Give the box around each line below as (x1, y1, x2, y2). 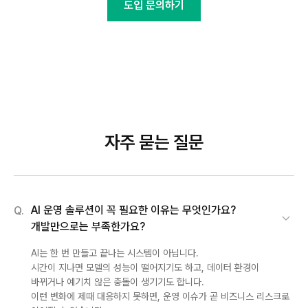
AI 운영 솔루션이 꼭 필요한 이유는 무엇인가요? (31, 203, 236, 217)
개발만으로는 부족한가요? (31, 219, 145, 233)
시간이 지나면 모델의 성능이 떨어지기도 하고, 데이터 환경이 (31, 261, 259, 273)
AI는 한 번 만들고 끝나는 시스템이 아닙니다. (31, 247, 199, 258)
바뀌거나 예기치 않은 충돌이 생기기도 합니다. (31, 276, 204, 287)
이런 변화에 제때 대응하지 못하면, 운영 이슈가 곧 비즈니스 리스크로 (31, 290, 289, 302)
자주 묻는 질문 (104, 131, 203, 153)
